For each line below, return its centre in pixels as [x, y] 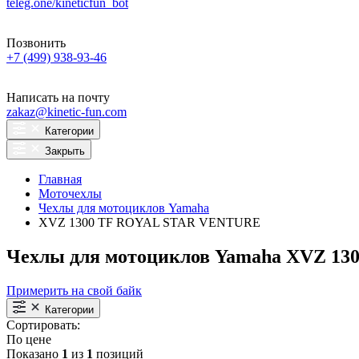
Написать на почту [58, 97]
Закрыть [65, 151]
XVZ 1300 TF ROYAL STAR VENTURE [149, 222]
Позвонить [36, 43]
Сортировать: [43, 325]
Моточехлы [70, 194]
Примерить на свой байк [74, 290]
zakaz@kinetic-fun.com [67, 112]
